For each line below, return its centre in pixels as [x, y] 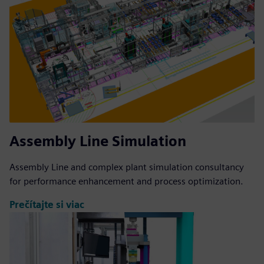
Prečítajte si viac [47, 205]
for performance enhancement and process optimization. [126, 181]
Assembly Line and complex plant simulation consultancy [127, 167]
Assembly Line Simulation [98, 141]
